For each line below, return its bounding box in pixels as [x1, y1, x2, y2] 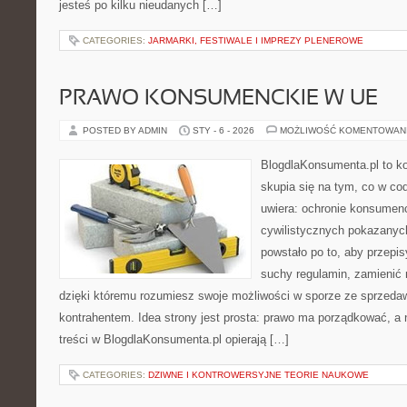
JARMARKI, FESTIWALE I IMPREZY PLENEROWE [148, 35, 363, 45]
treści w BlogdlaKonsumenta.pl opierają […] [59, 333, 289, 346]
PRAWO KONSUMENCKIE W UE [59, 89, 378, 109]
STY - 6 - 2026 [193, 125, 254, 135]
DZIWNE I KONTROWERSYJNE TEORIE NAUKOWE [148, 370, 369, 380]
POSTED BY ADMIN [83, 125, 170, 135]
